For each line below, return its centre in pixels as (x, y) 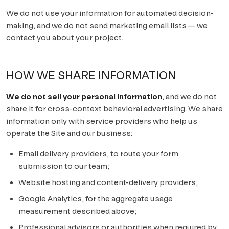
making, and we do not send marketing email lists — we (107, 25)
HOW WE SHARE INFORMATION (91, 75)
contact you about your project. (65, 38)
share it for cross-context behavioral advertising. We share (114, 109)
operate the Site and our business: (69, 133)
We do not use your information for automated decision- (110, 13)
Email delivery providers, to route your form (98, 154)
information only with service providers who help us (102, 121)
